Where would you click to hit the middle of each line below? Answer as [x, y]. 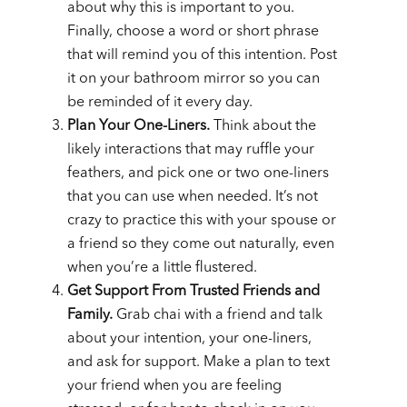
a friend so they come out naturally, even [201, 244]
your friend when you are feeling [174, 386]
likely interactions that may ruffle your [191, 149]
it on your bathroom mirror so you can [194, 79]
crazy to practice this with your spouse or [202, 220]
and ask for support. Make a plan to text [199, 362]
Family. [90, 315]
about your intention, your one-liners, [189, 338]
